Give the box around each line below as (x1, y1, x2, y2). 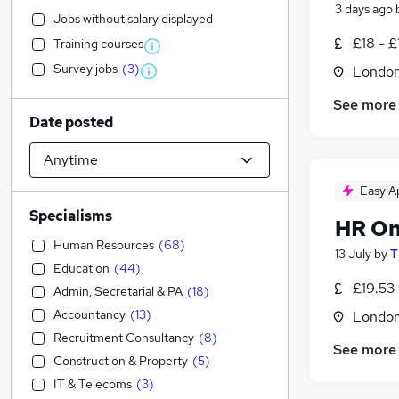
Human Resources (53, 237, 154, 253)
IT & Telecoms (53, 376, 132, 392)
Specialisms (29, 207, 112, 225)
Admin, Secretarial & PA (53, 283, 183, 299)
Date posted (29, 113, 113, 132)
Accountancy (53, 306, 126, 322)
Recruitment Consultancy (53, 330, 194, 346)
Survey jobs (53, 61, 118, 77)
